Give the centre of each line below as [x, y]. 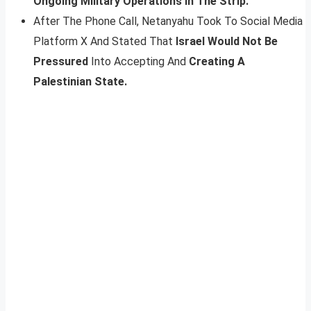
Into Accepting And [140, 61]
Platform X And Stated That [104, 41]
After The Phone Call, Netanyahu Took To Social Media [168, 21]
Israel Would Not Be [227, 41]
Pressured [62, 61]
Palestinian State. [80, 81]
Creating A [217, 61]
